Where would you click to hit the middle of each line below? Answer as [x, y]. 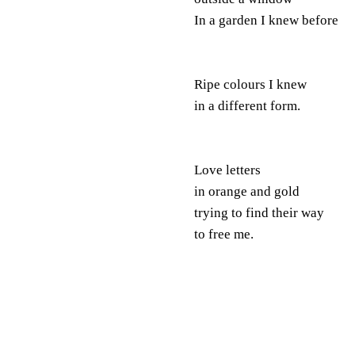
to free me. [223, 234]
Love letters [227, 170]
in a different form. [247, 105]
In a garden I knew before [266, 20]
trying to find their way [259, 212]
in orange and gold [246, 191]
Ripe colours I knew [250, 84]
